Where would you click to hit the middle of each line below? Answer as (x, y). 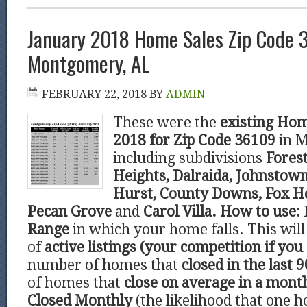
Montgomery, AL (89, 63)
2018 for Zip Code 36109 (194, 140)
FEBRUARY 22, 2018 (94, 94)
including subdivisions (189, 158)
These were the (167, 123)
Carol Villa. (180, 212)
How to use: (260, 212)
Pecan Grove (70, 212)
